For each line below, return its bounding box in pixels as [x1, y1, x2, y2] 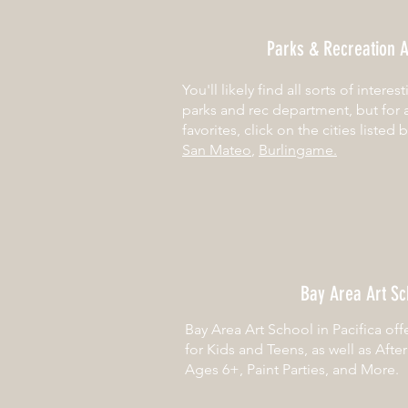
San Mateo [182, 141, 251, 158]
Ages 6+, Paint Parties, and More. [185, 361, 399, 378]
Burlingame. [259, 141, 337, 158]
